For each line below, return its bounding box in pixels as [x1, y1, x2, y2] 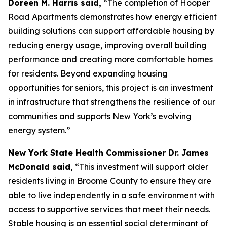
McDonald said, [8, 162, 73, 172]
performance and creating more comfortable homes [8, 54, 213, 64]
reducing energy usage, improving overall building [8, 40, 207, 50]
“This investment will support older [73, 162, 208, 172]
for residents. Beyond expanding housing [8, 68, 168, 79]
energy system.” [8, 125, 70, 135]
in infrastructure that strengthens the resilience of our [8, 97, 215, 107]
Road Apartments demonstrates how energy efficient [8, 12, 217, 22]
